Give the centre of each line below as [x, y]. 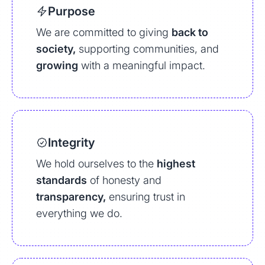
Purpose [72, 11]
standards [62, 180]
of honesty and [124, 180]
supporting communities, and [147, 49]
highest [176, 164]
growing [57, 65]
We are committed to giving [104, 32]
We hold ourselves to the [96, 164]
